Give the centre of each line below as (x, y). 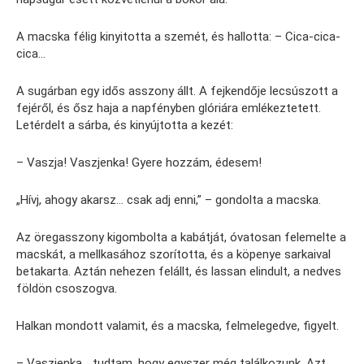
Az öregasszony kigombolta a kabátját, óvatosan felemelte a (181, 237)
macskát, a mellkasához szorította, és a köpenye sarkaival (173, 254)
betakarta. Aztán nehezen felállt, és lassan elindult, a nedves (179, 271)
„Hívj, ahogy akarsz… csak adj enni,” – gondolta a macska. (169, 199)
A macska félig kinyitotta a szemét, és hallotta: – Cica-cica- (178, 36)
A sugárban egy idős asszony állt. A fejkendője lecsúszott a (177, 91)
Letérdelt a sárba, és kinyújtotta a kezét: (125, 125)
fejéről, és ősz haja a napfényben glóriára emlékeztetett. (169, 108)
